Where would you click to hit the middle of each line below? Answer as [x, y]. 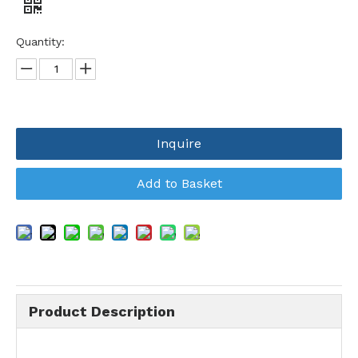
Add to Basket [179, 183]
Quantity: [40, 41]
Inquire [179, 143]
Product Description [102, 311]
